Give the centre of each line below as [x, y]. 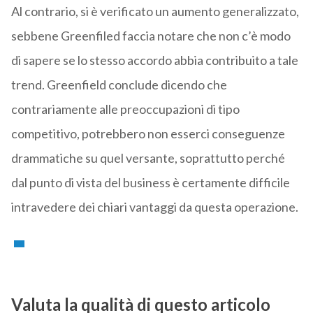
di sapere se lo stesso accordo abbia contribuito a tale [154, 60]
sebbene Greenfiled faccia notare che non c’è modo [151, 36]
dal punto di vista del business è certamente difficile [150, 183]
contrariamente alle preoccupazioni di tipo [125, 109]
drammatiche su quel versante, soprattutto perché [148, 158]
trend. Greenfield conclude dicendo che [119, 85]
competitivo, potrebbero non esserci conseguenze [148, 134]
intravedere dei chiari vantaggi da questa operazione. [154, 207]
